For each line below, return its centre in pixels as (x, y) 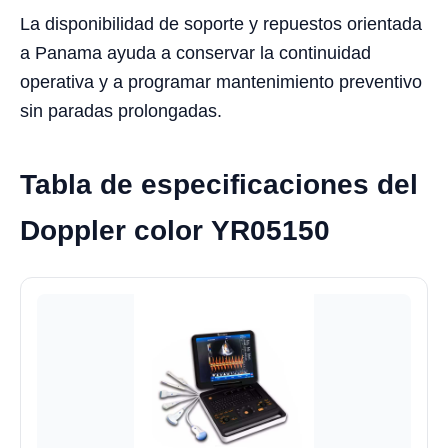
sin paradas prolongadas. (121, 111)
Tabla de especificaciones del (219, 185)
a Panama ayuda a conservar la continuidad (195, 53)
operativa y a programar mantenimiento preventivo (221, 82)
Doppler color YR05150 (175, 231)
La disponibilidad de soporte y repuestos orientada (221, 24)
